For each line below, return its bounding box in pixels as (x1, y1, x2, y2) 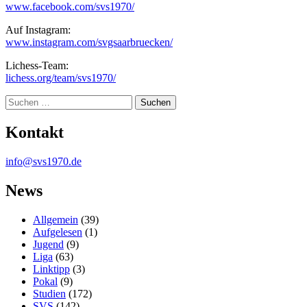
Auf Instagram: (5, 24, 71, 36)
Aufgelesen (33, 225, 82, 238)
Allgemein (33, 213, 78, 225)
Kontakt (5, 123, 64, 142)
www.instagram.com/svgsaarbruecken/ (5, 36, 173, 49)
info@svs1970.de (5, 156, 82, 168)
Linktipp (33, 262, 70, 275)
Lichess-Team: (5, 60, 69, 72)
